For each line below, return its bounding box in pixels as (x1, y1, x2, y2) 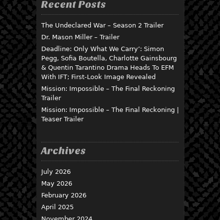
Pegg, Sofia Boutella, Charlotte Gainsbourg (41, 55, 177, 62)
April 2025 (41, 203, 74, 211)
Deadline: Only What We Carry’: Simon (41, 45, 164, 53)
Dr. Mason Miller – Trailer (41, 33, 119, 41)
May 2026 (41, 180, 72, 188)
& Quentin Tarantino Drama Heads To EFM (41, 64, 174, 72)
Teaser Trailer (41, 115, 83, 123)
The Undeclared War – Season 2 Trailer (41, 22, 164, 29)
